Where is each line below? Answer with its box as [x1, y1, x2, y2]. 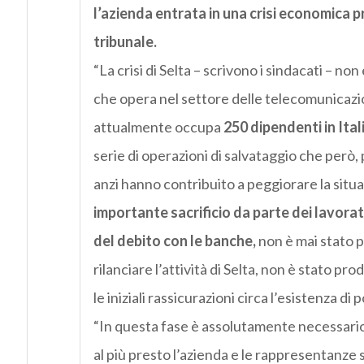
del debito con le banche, [93, 232, 256, 250]
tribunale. [93, 32, 157, 51]
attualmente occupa [93, 118, 223, 136]
